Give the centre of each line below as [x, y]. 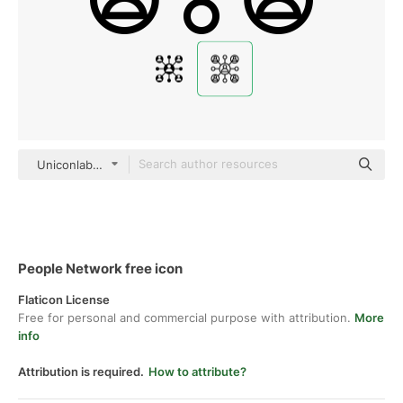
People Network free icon [100, 269]
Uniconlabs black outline [105, 165]
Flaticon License [64, 300]
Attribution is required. [81, 372]
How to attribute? [197, 372]
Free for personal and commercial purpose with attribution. [186, 318]
